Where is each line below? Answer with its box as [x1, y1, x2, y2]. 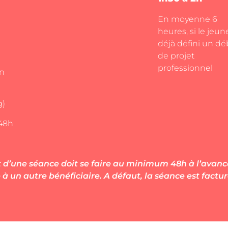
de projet [158, 51, 195, 61]
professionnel [158, 63, 213, 73]
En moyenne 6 [158, 14, 218, 24]
